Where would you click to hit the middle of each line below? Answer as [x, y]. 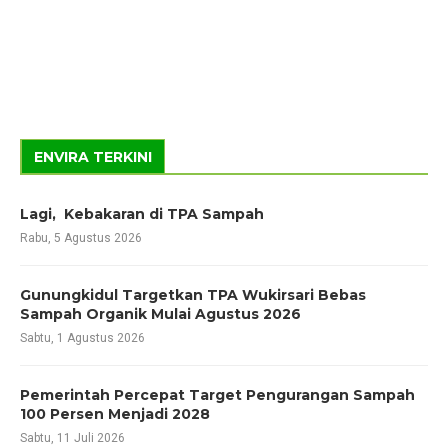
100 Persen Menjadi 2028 [115, 413]
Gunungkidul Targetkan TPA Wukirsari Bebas [193, 294]
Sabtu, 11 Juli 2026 [72, 437]
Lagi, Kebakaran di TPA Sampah [142, 213]
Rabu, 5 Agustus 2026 [81, 237]
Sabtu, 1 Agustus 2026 [82, 337]
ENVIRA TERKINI [93, 156]
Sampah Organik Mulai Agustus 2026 [160, 313]
